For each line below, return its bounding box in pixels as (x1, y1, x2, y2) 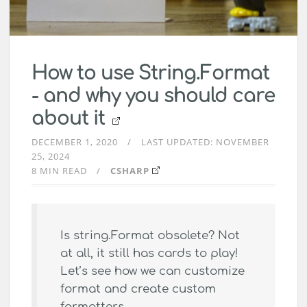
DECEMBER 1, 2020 (32, 136, 118, 149)
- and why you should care (32, 85, 275, 108)
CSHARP (110, 164, 149, 177)
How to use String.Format (32, 62, 269, 85)
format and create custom (60, 282, 216, 295)
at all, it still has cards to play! (60, 247, 238, 260)
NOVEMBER (216, 136, 269, 149)
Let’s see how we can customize (60, 265, 245, 278)
